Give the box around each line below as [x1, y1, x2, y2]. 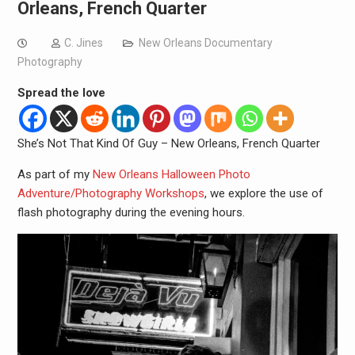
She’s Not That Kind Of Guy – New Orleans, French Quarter [17, 136, 323, 151]
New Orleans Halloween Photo [92, 167, 250, 181]
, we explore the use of [204, 186, 323, 200]
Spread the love [17, 86, 105, 100]
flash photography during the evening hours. [17, 205, 248, 219]
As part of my [17, 167, 93, 181]
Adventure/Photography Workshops [17, 186, 204, 200]
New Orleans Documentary [138, 36, 273, 49]
